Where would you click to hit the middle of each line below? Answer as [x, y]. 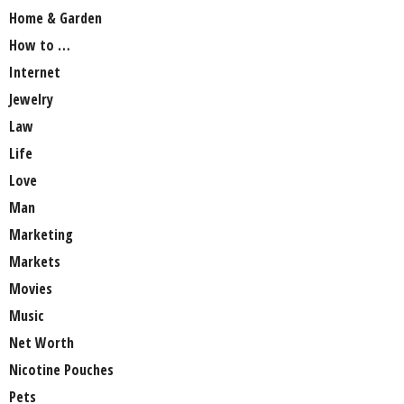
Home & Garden [55, 18]
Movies [31, 289]
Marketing [41, 235]
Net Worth [41, 343]
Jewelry [31, 100]
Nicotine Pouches [61, 370]
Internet [35, 73]
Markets [35, 262]
